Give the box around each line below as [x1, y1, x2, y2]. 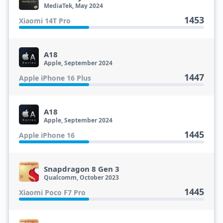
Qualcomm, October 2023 [43, 173, 119, 182]
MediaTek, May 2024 [43, 1, 103, 10]
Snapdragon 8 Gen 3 [43, 164, 119, 174]
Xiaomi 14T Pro [18, 16, 71, 25]
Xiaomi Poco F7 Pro [18, 188, 86, 197]
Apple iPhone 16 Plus [18, 73, 91, 83]
